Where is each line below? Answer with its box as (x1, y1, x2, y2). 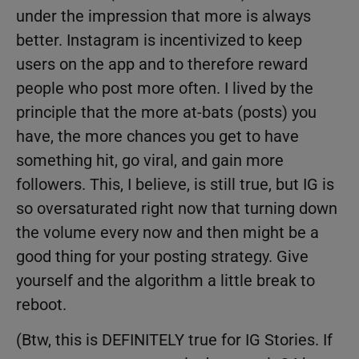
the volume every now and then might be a (16, 222, 319, 242)
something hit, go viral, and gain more (16, 150, 284, 170)
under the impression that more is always (16, 6, 311, 26)
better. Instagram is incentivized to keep (16, 30, 302, 50)
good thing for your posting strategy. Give (16, 246, 309, 266)
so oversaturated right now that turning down (16, 198, 337, 218)
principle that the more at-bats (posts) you (16, 102, 317, 122)
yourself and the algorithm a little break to (16, 270, 315, 290)
